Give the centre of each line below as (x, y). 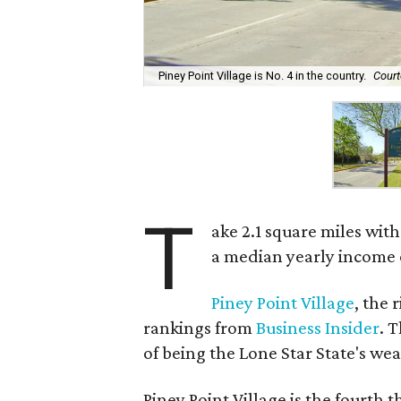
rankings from (200, 328)
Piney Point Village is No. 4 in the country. (263, 76)
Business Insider (318, 328)
